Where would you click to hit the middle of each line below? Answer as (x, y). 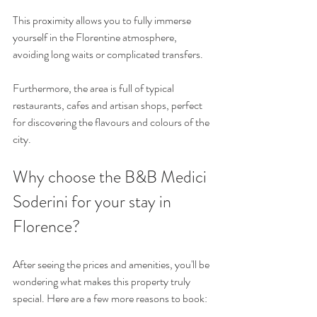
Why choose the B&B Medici (111, 177)
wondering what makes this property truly (103, 281)
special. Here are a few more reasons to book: (110, 298)
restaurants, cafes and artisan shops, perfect (109, 105)
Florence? (46, 226)
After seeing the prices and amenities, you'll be (112, 264)
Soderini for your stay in (94, 201)
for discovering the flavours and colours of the (112, 122)
